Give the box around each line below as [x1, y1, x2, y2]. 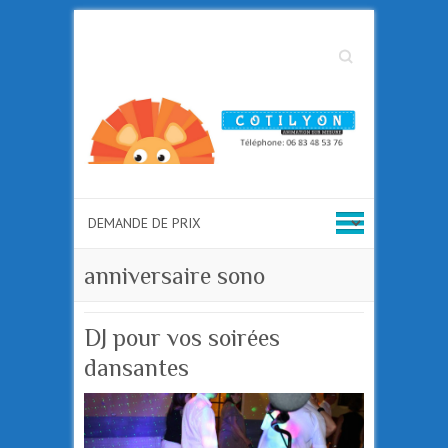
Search [329, 42, 373, 61]
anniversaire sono [84, 262, 265, 290]
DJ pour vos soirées [84, 324, 280, 352]
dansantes [84, 354, 189, 382]
